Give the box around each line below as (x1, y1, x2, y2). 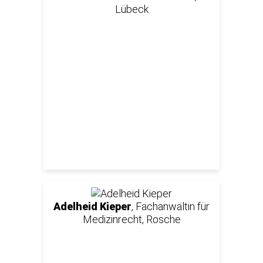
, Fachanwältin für (131, 200, 210, 213)
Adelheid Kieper (53, 200, 131, 213)
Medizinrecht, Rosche (82, 213, 181, 225)
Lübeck (114, 2, 149, 15)
